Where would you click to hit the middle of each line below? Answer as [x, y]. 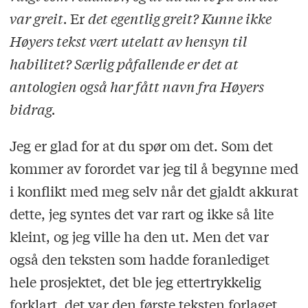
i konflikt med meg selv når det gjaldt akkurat [154, 190]
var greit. [40, 18]
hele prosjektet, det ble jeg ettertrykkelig [135, 281]
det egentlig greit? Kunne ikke [179, 18]
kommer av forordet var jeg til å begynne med [154, 168]
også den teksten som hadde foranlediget [139, 258]
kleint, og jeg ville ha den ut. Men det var [139, 236]
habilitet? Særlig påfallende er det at [124, 63]
